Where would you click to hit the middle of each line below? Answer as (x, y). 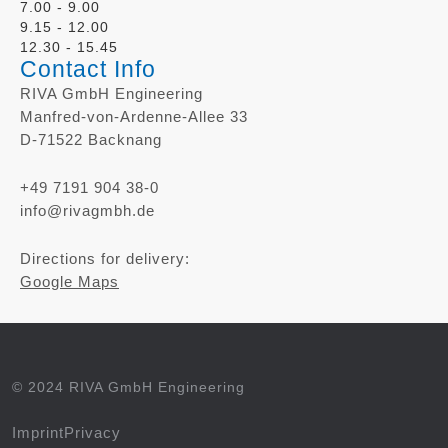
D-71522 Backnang (91, 139)
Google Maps (69, 281)
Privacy (92, 432)
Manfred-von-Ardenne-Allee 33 (134, 116)
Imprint (38, 432)
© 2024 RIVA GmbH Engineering (128, 386)
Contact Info (88, 68)
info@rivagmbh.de (87, 210)
